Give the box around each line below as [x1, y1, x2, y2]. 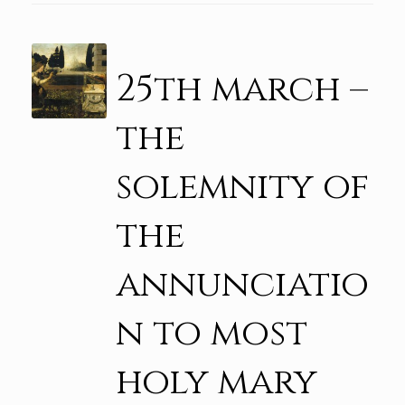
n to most [115, 309, 307, 359]
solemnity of [115, 163, 369, 212]
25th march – [115, 65, 368, 115]
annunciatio [115, 260, 369, 310]
